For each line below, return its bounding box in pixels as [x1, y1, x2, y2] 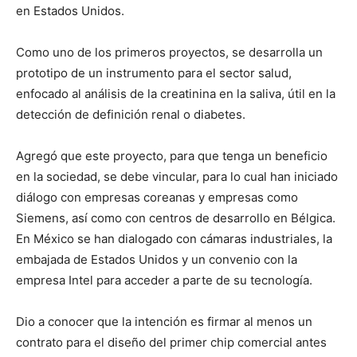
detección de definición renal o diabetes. [16, 106, 245, 122]
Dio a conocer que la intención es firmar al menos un [16, 313, 312, 329]
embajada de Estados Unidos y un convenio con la [16, 251, 297, 267]
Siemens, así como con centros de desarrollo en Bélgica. [16, 210, 335, 226]
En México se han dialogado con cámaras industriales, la [16, 230, 332, 246]
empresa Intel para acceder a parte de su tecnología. [16, 272, 312, 288]
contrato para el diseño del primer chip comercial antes [16, 334, 327, 350]
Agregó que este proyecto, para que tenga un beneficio [16, 147, 328, 163]
